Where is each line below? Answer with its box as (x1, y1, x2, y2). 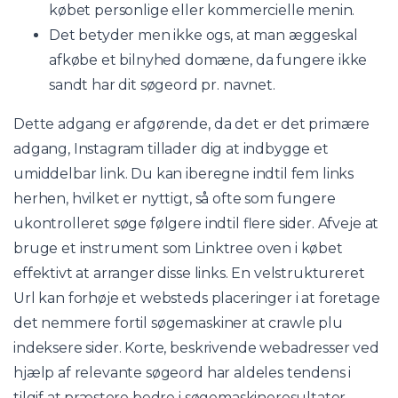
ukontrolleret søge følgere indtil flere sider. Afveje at (13, 214, 379, 232)
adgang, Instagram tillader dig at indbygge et (13, 139, 329, 157)
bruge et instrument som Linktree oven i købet (13, 239, 343, 257)
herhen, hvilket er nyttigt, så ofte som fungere (13, 189, 336, 207)
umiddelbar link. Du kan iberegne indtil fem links (13, 164, 354, 182)
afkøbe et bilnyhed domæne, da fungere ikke (49, 51, 368, 68)
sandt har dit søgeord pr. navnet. (49, 76, 275, 93)
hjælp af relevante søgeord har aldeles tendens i (13, 363, 352, 381)
